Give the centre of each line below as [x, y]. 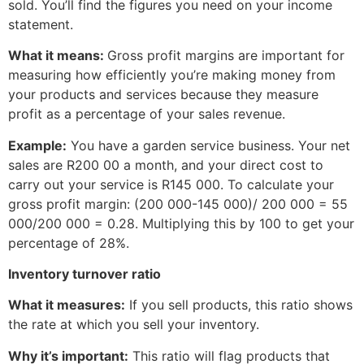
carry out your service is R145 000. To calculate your [171, 184]
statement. [41, 24]
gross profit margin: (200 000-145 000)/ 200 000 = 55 [178, 204]
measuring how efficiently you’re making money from [172, 75]
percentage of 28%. [69, 243]
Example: [37, 145]
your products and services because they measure [163, 95]
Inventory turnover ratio [84, 274]
